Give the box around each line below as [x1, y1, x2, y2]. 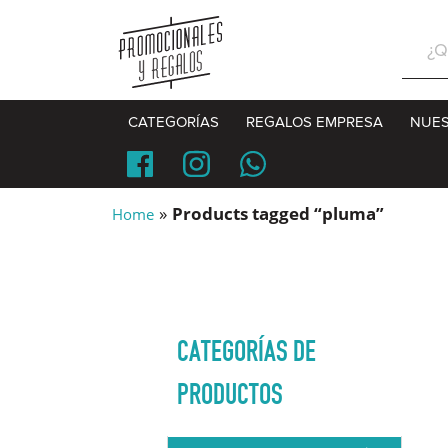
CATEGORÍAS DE [177, 335, 316, 367]
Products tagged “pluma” [172, 202, 384, 225]
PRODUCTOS [177, 378, 283, 410]
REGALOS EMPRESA [245, 112, 383, 131]
